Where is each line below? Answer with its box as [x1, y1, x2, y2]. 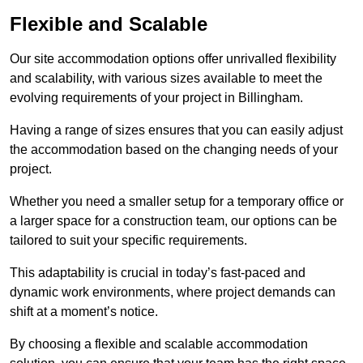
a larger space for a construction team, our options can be [10, 214, 337, 228]
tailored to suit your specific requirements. [10, 233, 247, 248]
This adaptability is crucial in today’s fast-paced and [10, 266, 305, 280]
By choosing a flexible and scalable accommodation [10, 337, 308, 352]
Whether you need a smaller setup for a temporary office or [10, 194, 344, 209]
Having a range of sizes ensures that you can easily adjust [10, 123, 343, 138]
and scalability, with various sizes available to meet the [10, 71, 322, 86]
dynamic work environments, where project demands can [10, 285, 335, 300]
